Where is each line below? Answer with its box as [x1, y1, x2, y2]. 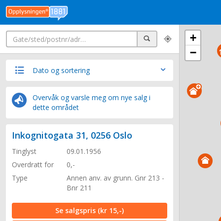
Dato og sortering [31, 66, 90, 75]
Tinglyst [12, 147, 37, 156]
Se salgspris [55, 206, 98, 215]
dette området [33, 103, 79, 112]
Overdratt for [12, 160, 54, 169]
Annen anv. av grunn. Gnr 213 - [67, 173, 164, 183]
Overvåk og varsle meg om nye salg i [33, 93, 150, 102]
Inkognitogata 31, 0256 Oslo [12, 129, 132, 141]
